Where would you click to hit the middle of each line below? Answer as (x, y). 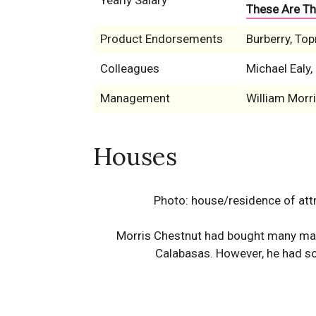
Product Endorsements (161, 39)
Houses (135, 156)
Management (135, 98)
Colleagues (129, 68)
